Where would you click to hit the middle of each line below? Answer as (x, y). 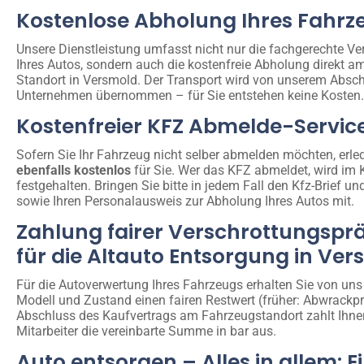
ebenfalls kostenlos (74, 170)
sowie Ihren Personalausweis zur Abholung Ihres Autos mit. (185, 201)
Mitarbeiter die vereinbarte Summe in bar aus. (146, 331)
